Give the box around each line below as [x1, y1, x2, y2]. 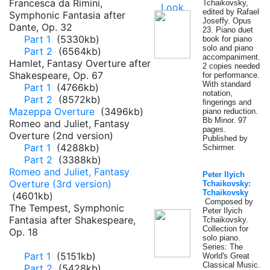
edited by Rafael [202, 7, 259, 16]
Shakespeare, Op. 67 [9, 69, 103, 81]
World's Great [202, 251, 250, 260]
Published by [202, 134, 248, 143]
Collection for [202, 224, 248, 233]
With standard [202, 80, 251, 89]
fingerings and [202, 98, 251, 107]
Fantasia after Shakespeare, [9, 214, 136, 226]
